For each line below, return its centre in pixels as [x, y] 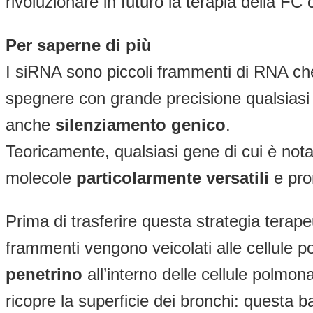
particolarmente [141, 178]
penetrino [44, 275]
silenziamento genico [140, 125]
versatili [240, 178]
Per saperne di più [79, 45]
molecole [41, 178]
